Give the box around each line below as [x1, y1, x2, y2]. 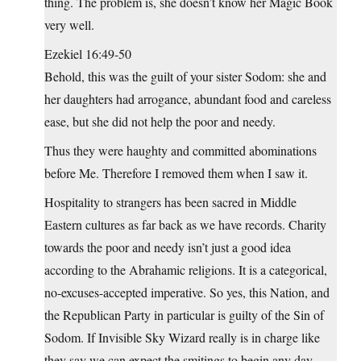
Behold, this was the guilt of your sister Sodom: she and [44, 68, 326, 85]
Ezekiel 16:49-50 [44, 45, 131, 63]
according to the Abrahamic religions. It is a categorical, [44, 261, 327, 279]
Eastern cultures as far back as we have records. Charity [44, 216, 326, 234]
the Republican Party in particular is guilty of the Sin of [44, 306, 324, 324]
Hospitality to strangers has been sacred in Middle [44, 193, 297, 211]
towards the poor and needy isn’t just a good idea [44, 239, 291, 256]
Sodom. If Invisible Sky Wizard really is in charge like [44, 329, 320, 346]
